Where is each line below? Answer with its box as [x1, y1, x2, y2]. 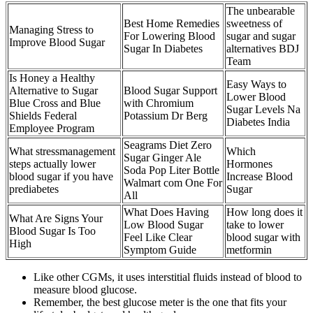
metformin [226, 244, 272, 256]
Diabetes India [226, 116, 290, 129]
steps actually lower [9, 158, 96, 170]
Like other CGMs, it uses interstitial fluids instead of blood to [34, 271, 302, 284]
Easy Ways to [226, 78, 286, 91]
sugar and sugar [226, 30, 296, 43]
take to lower [226, 219, 284, 231]
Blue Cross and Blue [9, 97, 101, 110]
